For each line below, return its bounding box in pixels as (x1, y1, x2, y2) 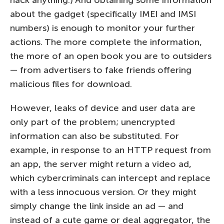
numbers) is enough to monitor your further (10, 22, 195, 33)
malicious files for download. (10, 78, 132, 89)
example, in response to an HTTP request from (10, 144, 211, 155)
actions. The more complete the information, (10, 36, 202, 47)
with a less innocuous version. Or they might (10, 186, 196, 197)
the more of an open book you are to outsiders (10, 50, 211, 61)
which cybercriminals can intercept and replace (10, 172, 210, 183)
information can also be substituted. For (10, 130, 179, 141)
